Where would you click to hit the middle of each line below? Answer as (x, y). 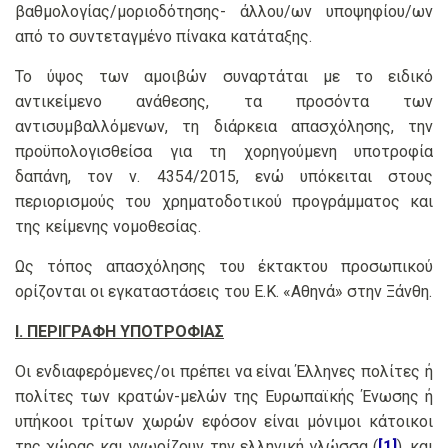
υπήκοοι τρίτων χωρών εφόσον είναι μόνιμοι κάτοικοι (224, 422)
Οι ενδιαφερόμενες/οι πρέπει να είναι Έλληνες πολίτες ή (224, 372)
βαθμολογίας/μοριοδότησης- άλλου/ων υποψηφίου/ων (224, 12)
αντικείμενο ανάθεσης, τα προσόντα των (224, 102)
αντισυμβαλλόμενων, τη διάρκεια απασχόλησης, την (224, 127)
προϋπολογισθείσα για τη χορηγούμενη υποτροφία (224, 152)
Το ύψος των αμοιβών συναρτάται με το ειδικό (224, 77)
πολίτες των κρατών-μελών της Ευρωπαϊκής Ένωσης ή (224, 397)
